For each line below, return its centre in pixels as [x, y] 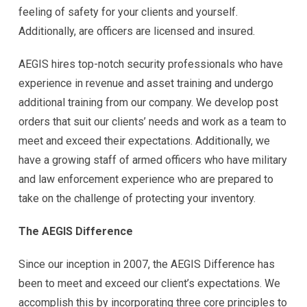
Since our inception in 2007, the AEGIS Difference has [147, 264]
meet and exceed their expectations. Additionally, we [144, 140]
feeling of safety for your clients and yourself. [128, 12]
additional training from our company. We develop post [148, 102]
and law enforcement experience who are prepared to [146, 179]
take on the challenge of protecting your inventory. [137, 198]
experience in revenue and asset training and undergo [146, 83]
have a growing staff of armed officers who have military [153, 160]
